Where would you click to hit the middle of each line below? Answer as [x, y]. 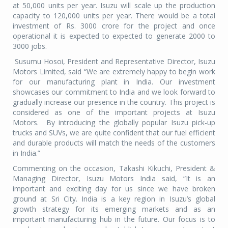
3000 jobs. [31, 46]
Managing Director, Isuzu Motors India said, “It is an [114, 179]
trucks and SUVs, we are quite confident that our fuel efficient [114, 133]
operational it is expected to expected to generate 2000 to [114, 36]
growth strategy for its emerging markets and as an [114, 209]
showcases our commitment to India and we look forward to [114, 92]
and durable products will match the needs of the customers [114, 143]
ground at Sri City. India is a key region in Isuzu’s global [114, 199]
